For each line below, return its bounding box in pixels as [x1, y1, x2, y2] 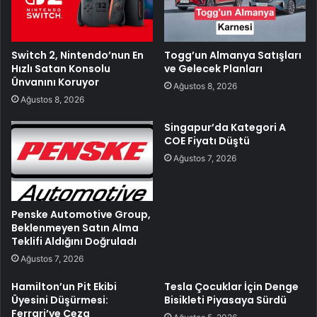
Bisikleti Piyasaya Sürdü [164, 292, 287, 307]
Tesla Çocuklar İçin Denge [164, 279, 299, 294]
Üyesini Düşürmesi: [11, 292, 108, 307]
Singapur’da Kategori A [164, 120, 286, 134]
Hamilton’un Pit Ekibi [11, 279, 117, 294]
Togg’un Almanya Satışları [164, 47, 301, 62]
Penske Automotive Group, [11, 207, 151, 221]
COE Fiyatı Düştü [164, 133, 250, 148]
